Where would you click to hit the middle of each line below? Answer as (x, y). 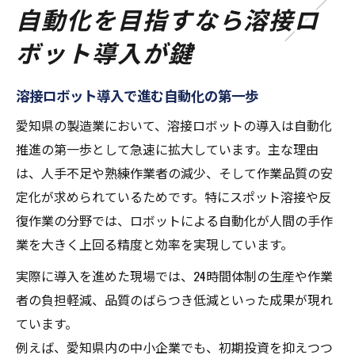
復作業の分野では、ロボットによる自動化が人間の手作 (174, 221)
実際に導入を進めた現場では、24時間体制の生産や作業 (174, 276)
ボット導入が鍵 (105, 52)
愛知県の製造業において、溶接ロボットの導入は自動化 (174, 126)
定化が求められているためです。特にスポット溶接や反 (174, 197)
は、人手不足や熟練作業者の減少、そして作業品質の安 (174, 173)
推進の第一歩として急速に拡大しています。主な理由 (167, 149)
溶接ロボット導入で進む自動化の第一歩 (137, 95)
